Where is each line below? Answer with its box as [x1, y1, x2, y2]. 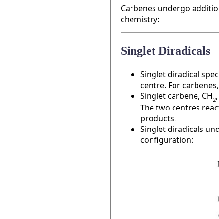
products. [140, 113, 176, 124]
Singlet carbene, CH [140, 90, 213, 101]
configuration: [140, 134, 193, 146]
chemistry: [121, 14, 159, 25]
